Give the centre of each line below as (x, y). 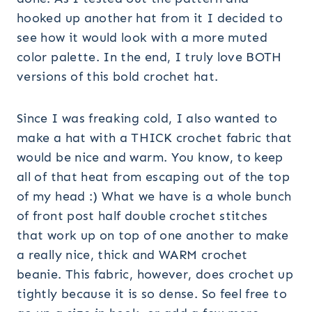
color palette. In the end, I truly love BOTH (149, 57)
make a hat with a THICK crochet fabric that (155, 138)
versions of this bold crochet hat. (118, 76)
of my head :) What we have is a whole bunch (154, 196)
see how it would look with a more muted (142, 37)
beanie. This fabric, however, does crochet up (155, 274)
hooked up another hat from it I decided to (150, 18)
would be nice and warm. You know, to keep (150, 157)
